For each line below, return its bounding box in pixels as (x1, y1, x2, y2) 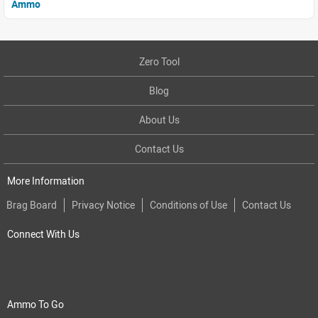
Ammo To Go (7, 297, 64, 311)
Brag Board (6, 197, 57, 212)
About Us (138, 112, 180, 126)
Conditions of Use (150, 197, 227, 212)
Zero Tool (138, 54, 180, 68)
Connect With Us (7, 226, 79, 241)
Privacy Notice (72, 197, 135, 212)
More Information (7, 173, 84, 187)
